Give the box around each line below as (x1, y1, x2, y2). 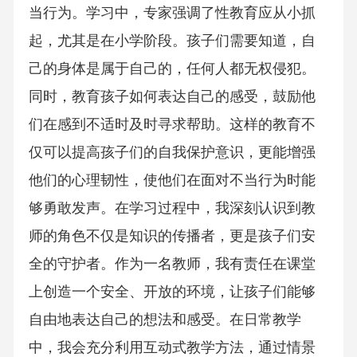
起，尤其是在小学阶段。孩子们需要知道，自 (28, 33, 316, 49)
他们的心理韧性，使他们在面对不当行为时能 (28, 172, 316, 189)
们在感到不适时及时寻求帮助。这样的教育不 (28, 116, 316, 133)
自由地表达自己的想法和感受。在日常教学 (28, 312, 301, 328)
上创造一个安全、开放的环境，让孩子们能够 (28, 284, 316, 300)
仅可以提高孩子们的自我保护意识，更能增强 (28, 144, 316, 161)
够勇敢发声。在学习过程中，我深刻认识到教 (28, 200, 316, 217)
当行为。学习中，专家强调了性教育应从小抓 (28, 5, 316, 22)
